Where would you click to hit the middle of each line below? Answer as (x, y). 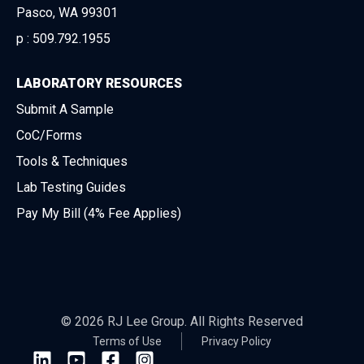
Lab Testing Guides (71, 187)
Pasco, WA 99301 (67, 13)
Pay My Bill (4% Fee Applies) (99, 213)
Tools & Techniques (72, 161)
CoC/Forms (49, 135)
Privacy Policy (236, 342)
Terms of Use (127, 342)
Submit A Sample (65, 109)
